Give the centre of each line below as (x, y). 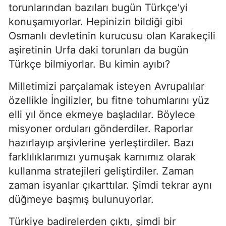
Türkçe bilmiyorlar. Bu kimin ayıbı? (89, 64)
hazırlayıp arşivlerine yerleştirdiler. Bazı (101, 143)
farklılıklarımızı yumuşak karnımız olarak (102, 157)
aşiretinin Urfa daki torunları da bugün (99, 50)
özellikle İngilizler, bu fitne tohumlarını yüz (109, 100)
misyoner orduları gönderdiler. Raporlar (101, 129)
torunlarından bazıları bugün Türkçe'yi (98, 8)
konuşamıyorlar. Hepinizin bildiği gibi (96, 22)
